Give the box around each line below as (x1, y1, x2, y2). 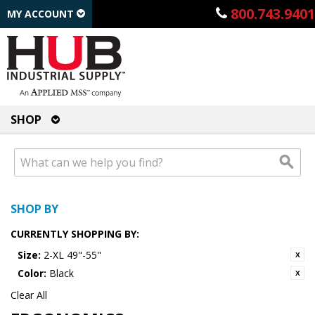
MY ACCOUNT (7, 7, 77, 20)
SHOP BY (11, 201, 58, 217)
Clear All (11, 288, 47, 302)
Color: (18, 266, 46, 280)
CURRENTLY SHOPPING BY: (11, 227, 139, 240)
